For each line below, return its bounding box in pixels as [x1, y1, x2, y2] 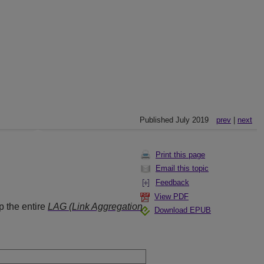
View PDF [154, 192, 189, 201]
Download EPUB [154, 206, 211, 214]
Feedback [156, 178, 189, 187]
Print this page [156, 150, 205, 159]
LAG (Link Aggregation [48, 202, 143, 212]
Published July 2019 [139, 115, 209, 124]
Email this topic [156, 164, 209, 173]
